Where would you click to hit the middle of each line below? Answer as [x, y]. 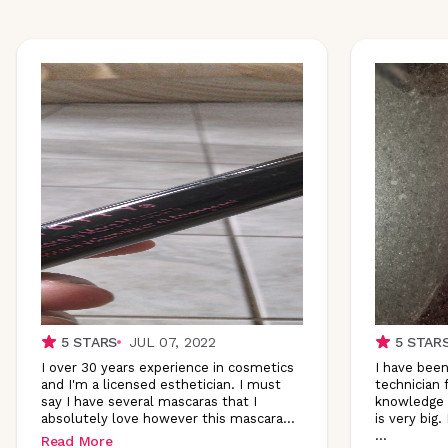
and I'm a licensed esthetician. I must [161, 384]
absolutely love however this [135, 418]
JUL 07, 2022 [172, 341]
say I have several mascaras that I [149, 401]
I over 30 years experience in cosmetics [167, 367]
